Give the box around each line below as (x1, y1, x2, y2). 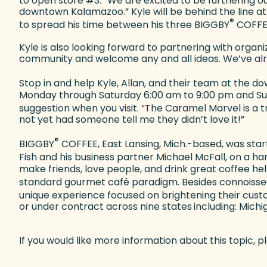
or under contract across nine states (19, 200, 192, 214)
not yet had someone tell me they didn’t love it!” (19, 112, 244, 126)
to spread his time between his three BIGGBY (19, 18, 229, 32)
